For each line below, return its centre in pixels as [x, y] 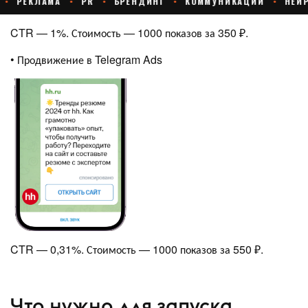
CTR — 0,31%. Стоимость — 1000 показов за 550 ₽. [137, 250]
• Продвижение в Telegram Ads [86, 59]
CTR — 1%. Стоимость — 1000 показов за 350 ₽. [129, 32]
